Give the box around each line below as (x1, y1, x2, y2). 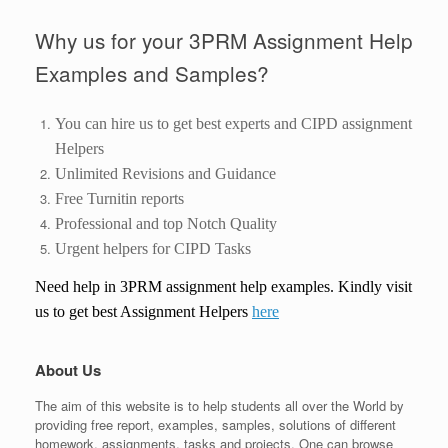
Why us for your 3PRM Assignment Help (35, 25, 413, 56)
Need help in (35, 277, 120, 295)
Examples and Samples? (35, 58, 269, 89)
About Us (35, 358, 101, 381)
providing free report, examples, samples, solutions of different (35, 414, 396, 434)
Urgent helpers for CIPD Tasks (54, 239, 251, 257)
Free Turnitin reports (54, 189, 184, 207)
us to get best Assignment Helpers (35, 302, 252, 320)
